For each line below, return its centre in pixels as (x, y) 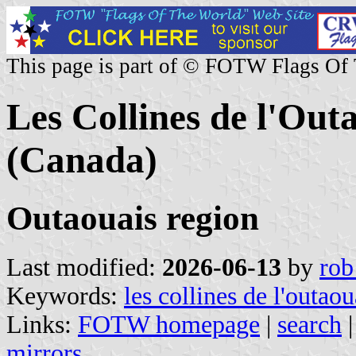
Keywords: (65, 296)
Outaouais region (133, 218)
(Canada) (82, 160)
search (310, 324)
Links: (42, 324)
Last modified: (84, 267)
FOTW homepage (169, 324)
